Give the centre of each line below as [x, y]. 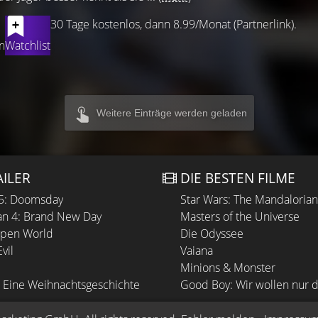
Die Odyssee [212, 234]
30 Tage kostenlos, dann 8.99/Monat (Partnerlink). [174, 24]
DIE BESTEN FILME [238, 178]
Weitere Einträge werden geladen [171, 113]
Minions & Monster [228, 268]
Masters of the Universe [240, 216]
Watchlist [28, 45]
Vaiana [197, 251]
